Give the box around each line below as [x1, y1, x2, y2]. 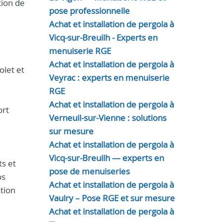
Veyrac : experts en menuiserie [49, 72, 169, 83]
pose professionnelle [49, 5, 130, 16]
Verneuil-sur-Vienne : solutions [49, 112, 166, 123]
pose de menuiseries [49, 166, 130, 177]
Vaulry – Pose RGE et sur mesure [49, 192, 175, 204]
